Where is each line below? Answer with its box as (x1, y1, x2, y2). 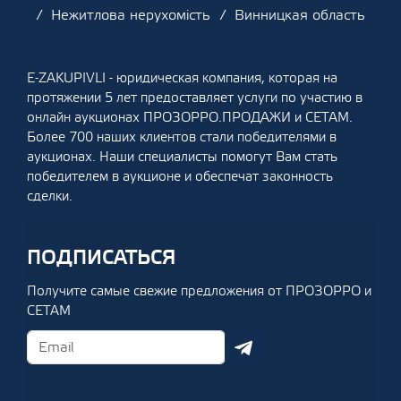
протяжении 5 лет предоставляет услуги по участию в (27, 90, 363, 107)
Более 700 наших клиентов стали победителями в (27, 129, 337, 146)
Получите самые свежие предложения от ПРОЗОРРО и (27, 283, 371, 300)
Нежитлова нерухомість (51, 6, 210, 24)
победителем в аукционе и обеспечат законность (27, 168, 333, 185)
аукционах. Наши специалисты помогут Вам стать (27, 149, 337, 166)
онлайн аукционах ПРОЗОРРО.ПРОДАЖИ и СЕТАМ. (27, 109, 353, 126)
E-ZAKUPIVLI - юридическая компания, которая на (27, 70, 337, 87)
